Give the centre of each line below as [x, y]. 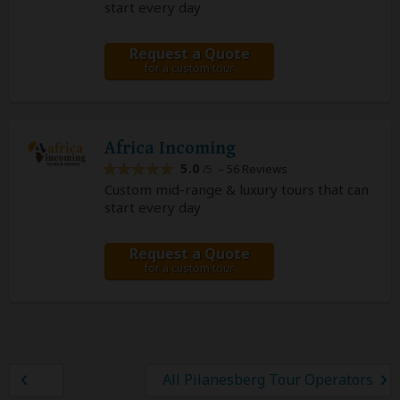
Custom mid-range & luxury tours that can [237, 190]
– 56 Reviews [250, 169]
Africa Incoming [170, 149]
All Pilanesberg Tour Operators [268, 380]
